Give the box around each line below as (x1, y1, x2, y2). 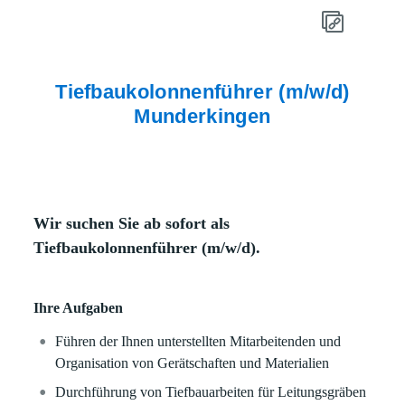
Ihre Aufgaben (33, 300, 124, 316)
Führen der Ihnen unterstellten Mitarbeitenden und (55, 334, 342, 349)
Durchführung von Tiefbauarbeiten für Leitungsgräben (55, 384, 367, 400)
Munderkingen (134, 105, 271, 127)
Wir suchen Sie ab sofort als (33, 214, 231, 232)
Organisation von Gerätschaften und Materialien (55, 355, 330, 371)
